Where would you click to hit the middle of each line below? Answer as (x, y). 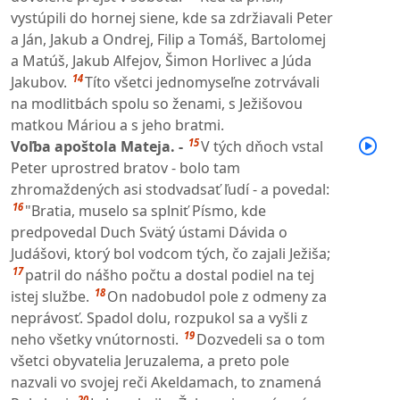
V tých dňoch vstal (262, 146)
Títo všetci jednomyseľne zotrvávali (202, 82)
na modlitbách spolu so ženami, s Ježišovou (157, 103)
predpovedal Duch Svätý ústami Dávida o (149, 232)
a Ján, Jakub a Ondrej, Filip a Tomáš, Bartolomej (168, 39)
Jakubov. (39, 82)
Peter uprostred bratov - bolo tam (125, 167)
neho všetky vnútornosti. (95, 339)
